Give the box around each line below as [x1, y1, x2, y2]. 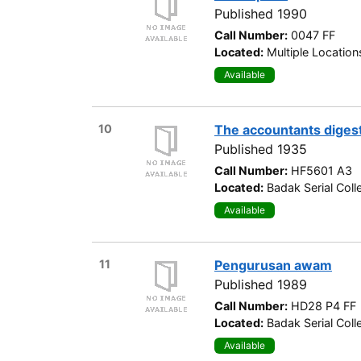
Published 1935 [214, 140, 307, 157]
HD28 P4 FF [291, 298, 356, 313]
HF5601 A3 [291, 163, 352, 177]
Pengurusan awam [214, 256, 332, 273]
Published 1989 [214, 276, 307, 293]
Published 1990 [214, 5, 307, 22]
